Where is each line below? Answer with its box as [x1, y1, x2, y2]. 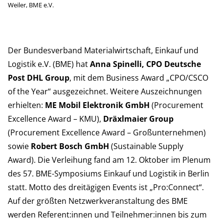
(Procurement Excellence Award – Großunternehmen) [8, 127, 206, 138]
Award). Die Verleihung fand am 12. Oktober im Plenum [8, 154, 211, 166]
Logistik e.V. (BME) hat [8, 59, 90, 70]
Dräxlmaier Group [103, 113, 174, 125]
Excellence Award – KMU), [8, 113, 103, 125]
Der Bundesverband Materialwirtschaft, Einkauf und [8, 45, 198, 56]
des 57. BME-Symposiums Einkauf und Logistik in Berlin [8, 168, 209, 179]
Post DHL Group [8, 72, 69, 84]
